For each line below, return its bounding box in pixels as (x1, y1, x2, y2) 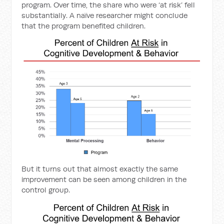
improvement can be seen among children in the (21, 174, 187, 184)
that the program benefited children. (21, 20, 146, 30)
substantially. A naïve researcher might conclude (21, 10, 188, 20)
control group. (21, 184, 70, 194)
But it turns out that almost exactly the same (21, 163, 178, 173)
